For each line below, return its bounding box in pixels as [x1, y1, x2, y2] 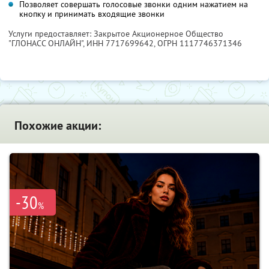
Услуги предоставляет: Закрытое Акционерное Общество [8, 28, 223, 39]
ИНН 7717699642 [86, 37, 154, 49]
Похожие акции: [14, 117, 101, 133]
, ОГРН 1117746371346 [154, 37, 242, 49]
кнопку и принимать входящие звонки [19, 8, 165, 19]
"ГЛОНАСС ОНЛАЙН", [8, 37, 86, 49]
